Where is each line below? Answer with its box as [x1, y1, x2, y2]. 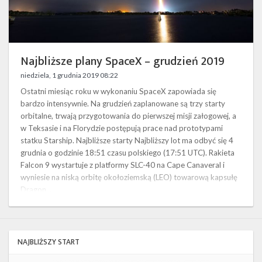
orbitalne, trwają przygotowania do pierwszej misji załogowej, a [20, 111, 236, 121]
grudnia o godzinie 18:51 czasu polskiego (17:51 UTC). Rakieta [20, 148, 235, 158]
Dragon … [20, 185, 54, 195]
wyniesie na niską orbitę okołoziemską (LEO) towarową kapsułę [20, 173, 237, 182]
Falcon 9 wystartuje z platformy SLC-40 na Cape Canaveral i [20, 160, 225, 170]
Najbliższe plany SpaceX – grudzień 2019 [20, 51, 225, 72]
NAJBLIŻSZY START [18, 236, 80, 249]
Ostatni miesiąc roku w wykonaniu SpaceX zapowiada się [20, 87, 216, 96]
